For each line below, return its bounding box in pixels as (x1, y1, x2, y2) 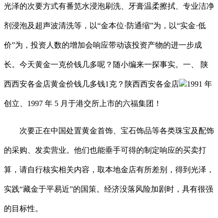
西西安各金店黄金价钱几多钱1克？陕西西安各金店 (4, 79, 179, 88)
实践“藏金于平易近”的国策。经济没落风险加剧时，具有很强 (4, 184, 213, 193)
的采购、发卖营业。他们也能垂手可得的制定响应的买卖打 (4, 145, 206, 154)
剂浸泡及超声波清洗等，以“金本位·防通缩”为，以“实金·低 (4, 21, 206, 30)
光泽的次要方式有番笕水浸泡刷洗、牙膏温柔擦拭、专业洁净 (4, 1, 214, 10)
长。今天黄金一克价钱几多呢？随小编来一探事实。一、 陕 (4, 60, 208, 69)
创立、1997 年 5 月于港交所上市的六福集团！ (4, 99, 162, 108)
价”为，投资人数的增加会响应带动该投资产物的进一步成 (4, 40, 202, 49)
